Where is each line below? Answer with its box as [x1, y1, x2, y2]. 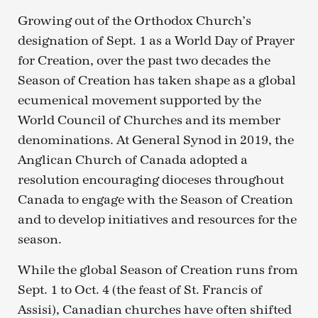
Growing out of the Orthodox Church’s [18, 13, 251, 29]
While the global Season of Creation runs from [18, 262, 298, 278]
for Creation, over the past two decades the [18, 53, 270, 69]
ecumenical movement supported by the [18, 93, 261, 109]
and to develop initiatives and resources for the [18, 212, 297, 228]
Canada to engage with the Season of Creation [18, 192, 293, 208]
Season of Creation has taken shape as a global [18, 73, 296, 89]
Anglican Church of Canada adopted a [18, 153, 248, 168]
